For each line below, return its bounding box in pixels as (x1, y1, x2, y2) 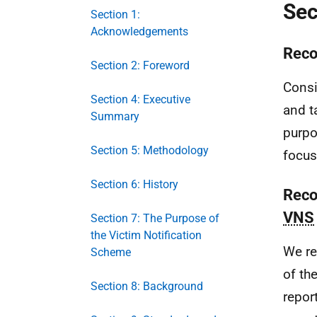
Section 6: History (91, 178, 178, 191)
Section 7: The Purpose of (91, 212, 219, 225)
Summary (91, 110, 139, 123)
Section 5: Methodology (91, 144, 209, 157)
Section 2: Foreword (91, 59, 190, 72)
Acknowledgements (91, 25, 188, 38)
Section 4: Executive (91, 93, 190, 106)
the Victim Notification (91, 229, 202, 242)
